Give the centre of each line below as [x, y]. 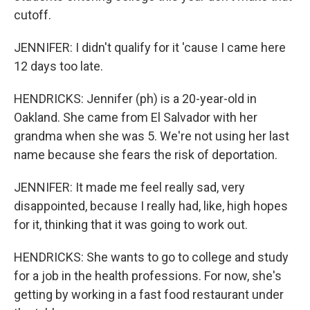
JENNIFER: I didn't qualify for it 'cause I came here [150, 47]
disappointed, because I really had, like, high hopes [151, 206]
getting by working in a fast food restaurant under [149, 294]
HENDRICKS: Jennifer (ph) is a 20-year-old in [135, 99]
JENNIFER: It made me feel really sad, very [129, 187]
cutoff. [33, 15]
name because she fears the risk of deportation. [146, 155]
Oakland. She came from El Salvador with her [136, 117]
